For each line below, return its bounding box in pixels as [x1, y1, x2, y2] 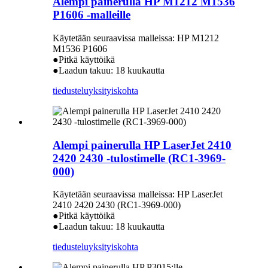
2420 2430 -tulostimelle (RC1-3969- [53, 151, 226, 165]
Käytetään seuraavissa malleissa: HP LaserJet [53, 189, 223, 200]
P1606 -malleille [53, 8, 130, 22]
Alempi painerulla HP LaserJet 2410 [53, 138, 232, 151]
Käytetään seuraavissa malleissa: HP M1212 [53, 32, 219, 43]
